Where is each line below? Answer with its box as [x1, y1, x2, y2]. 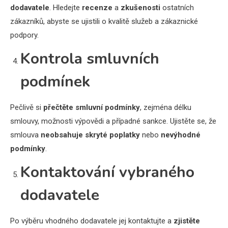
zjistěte [174, 216, 200, 225]
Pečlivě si [10, 102, 43, 112]
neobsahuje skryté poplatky [41, 130, 140, 139]
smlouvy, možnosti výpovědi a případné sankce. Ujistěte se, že [10, 116, 216, 126]
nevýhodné [161, 130, 201, 139]
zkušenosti [121, 3, 160, 12]
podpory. [10, 30, 39, 40]
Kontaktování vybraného [20, 161, 194, 183]
